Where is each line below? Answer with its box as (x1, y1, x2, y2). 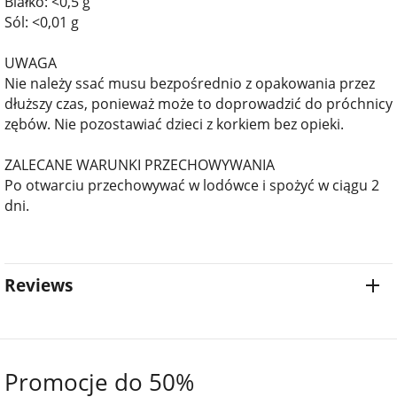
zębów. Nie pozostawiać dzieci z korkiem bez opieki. (4, 113, 347, 134)
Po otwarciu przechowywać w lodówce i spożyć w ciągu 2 (4, 175, 379, 195)
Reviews (4, 274, 73, 298)
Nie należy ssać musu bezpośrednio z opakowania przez (4, 73, 375, 93)
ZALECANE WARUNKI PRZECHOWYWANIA (4, 154, 275, 175)
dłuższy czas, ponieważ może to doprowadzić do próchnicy (4, 93, 393, 113)
